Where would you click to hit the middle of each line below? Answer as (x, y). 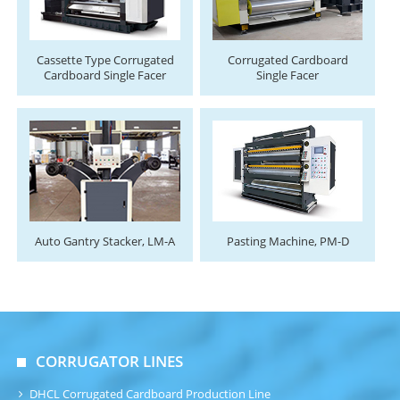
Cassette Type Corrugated (105, 61)
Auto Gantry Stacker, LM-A (105, 241)
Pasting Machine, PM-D (287, 241)
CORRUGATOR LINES (110, 361)
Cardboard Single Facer (105, 76)
